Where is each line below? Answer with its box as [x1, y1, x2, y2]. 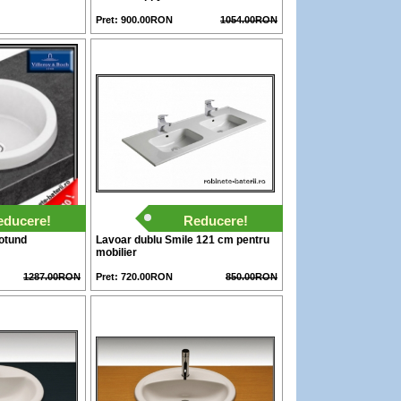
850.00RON [226, 271, 277, 282]
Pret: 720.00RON [96, 271, 173, 282]
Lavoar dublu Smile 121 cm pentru [96, 234, 269, 246]
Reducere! [183, 213, 248, 228]
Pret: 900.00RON [96, 14, 173, 25]
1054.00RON [220, 14, 277, 25]
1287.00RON [23, 271, 81, 282]
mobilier [96, 246, 137, 259]
